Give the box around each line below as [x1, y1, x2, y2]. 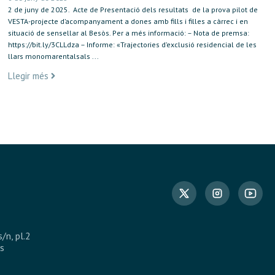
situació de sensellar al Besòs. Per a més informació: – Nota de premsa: [8, 28, 250, 38]
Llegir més [8, 69, 49, 82]
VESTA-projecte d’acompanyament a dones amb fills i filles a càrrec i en [8, 17, 249, 26]
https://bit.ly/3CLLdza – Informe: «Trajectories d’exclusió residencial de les [8, 40, 257, 50]
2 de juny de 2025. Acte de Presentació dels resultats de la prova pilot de [8, 5, 258, 15]
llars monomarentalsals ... [8, 52, 99, 61]
